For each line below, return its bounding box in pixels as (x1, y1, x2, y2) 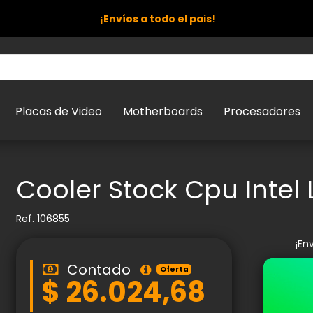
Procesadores (224, 103, 300, 119)
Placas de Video (15, 103, 102, 119)
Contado (67, 260, 131, 280)
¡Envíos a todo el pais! (97, 12, 216, 26)
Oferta (159, 263, 189, 275)
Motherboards (123, 103, 203, 119)
